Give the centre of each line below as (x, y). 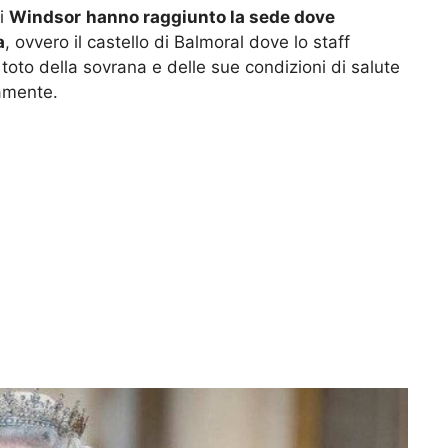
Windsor (45, 16)
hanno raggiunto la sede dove (210, 16)
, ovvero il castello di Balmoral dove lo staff (177, 41)
